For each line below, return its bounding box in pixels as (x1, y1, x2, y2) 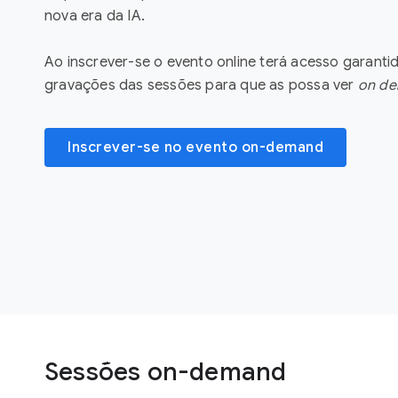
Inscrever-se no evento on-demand (68, 138, 323, 156)
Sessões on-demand (44, 356, 287, 388)
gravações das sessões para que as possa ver (44, 76, 358, 94)
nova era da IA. (44, 6, 145, 25)
